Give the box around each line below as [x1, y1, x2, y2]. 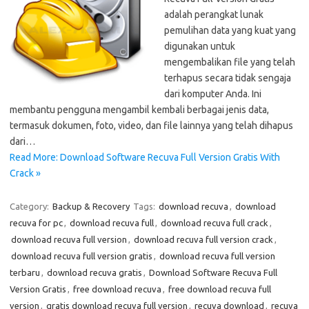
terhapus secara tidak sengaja [164, 72, 291, 83]
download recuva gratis [47, 268, 142, 277]
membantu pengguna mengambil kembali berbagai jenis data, [10, 104, 269, 115]
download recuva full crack [161, 218, 268, 228]
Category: [10, 201, 51, 211]
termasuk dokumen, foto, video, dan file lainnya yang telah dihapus [10, 120, 293, 131]
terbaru [10, 268, 40, 277]
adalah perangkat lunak [164, 9, 263, 20]
